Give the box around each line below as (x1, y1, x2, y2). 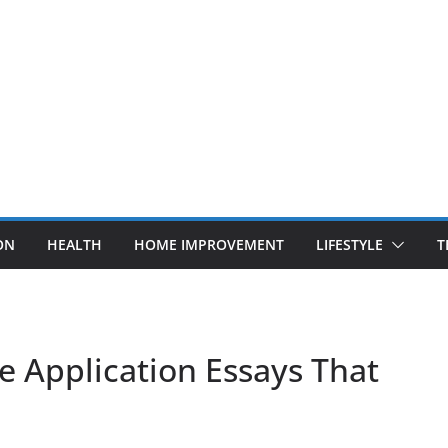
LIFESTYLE (316, 235, 383, 254)
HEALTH (47, 235, 102, 254)
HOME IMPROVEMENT (134, 235, 284, 254)
